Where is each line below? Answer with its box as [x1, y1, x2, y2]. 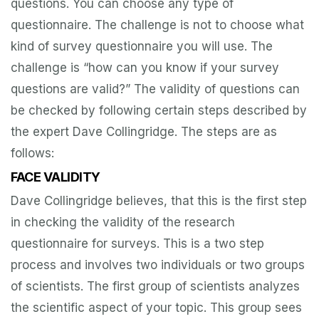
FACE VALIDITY [11, 169, 100, 185]
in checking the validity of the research [11, 215, 235, 230]
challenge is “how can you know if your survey [11, 61, 279, 75]
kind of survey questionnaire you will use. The [11, 39, 273, 54]
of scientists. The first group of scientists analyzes [11, 279, 300, 294]
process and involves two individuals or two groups [11, 258, 305, 273]
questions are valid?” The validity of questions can [11, 82, 300, 97]
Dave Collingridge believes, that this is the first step [11, 194, 307, 209]
